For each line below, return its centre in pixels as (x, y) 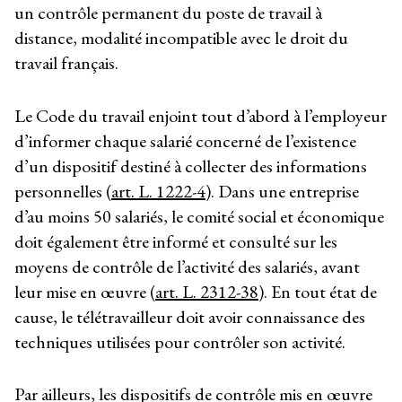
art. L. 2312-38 (207, 291)
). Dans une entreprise (282, 191)
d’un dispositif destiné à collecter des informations (191, 166)
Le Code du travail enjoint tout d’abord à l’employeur (201, 115)
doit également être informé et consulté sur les (176, 241)
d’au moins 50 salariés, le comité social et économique (199, 216)
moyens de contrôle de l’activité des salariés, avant (187, 266)
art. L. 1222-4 (158, 191)
